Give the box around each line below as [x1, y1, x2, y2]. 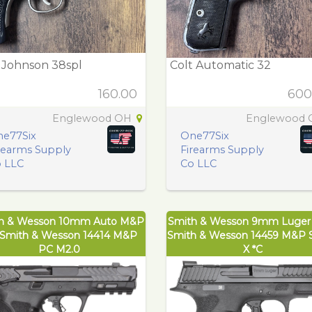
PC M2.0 [38, 242, 81, 256]
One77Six [180, 129, 229, 142]
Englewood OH [52, 111, 134, 125]
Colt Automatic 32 [170, 58, 271, 72]
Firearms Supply [180, 143, 264, 156]
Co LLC [180, 157, 217, 170]
